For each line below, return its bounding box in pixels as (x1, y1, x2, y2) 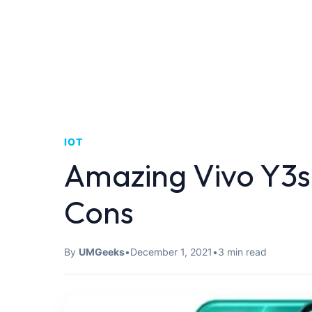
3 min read (218, 246, 267, 258)
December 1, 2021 (130, 246, 212, 258)
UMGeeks (79, 246, 125, 258)
